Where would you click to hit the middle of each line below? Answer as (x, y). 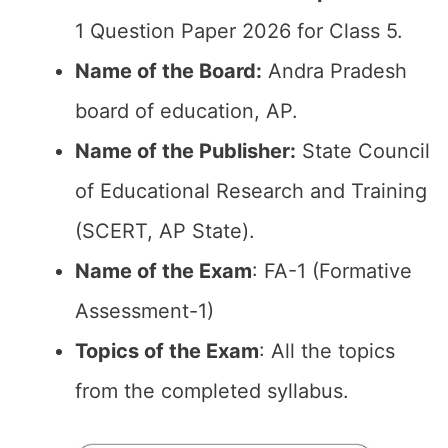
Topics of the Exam (167, 351)
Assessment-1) (144, 311)
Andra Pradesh (334, 71)
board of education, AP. (186, 111)
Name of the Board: (168, 71)
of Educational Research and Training (251, 191)
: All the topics (327, 351)
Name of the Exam (163, 271)
